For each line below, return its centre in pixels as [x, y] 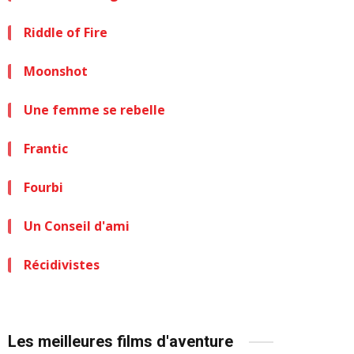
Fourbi [43, 187]
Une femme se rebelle [94, 110]
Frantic [46, 149]
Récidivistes [62, 265]
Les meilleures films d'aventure [121, 341]
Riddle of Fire [66, 32]
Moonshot [56, 71]
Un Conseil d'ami [77, 226]
